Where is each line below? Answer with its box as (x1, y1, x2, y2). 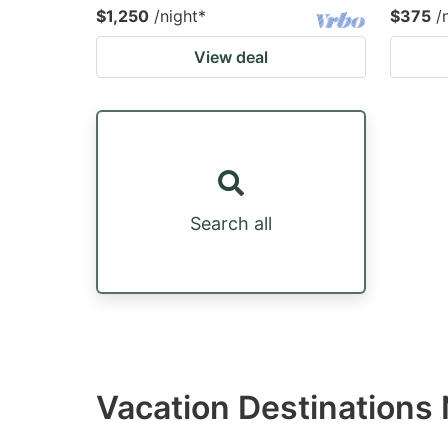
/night (154, 6, 198, 26)
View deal (194, 47, 268, 67)
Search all (190, 212, 272, 234)
